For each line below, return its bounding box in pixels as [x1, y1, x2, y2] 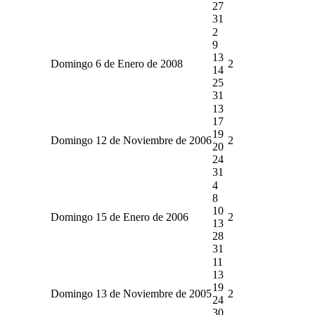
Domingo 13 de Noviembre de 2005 [50, 287, 212, 300]
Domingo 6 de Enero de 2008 [50, 57, 183, 70]
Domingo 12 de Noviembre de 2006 [50, 134, 212, 146]
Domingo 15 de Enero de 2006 [50, 210, 188, 223]
